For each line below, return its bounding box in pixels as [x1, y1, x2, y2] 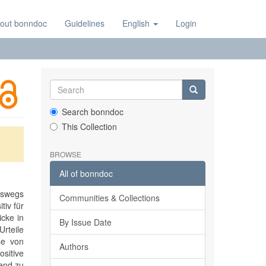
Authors [59, 240, 88, 252]
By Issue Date [59, 216, 112, 228]
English [122, 17, 152, 29]
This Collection [61, 121, 117, 132]
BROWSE [49, 149, 81, 159]
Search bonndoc [61, 106, 123, 118]
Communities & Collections [59, 192, 160, 204]
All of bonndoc [59, 167, 113, 179]
